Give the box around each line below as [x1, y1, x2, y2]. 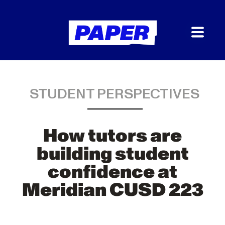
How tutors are [43, 127, 182, 145]
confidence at [48, 163, 177, 181]
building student [36, 145, 189, 163]
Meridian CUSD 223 [22, 181, 203, 199]
